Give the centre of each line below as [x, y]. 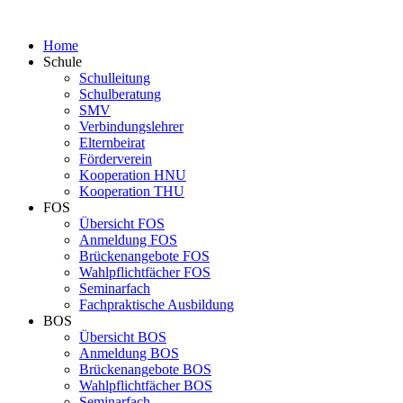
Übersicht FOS [122, 224]
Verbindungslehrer [131, 126]
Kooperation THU [132, 191]
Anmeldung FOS [128, 240]
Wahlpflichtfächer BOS [146, 385]
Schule [63, 62]
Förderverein [116, 159]
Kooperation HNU [133, 175]
